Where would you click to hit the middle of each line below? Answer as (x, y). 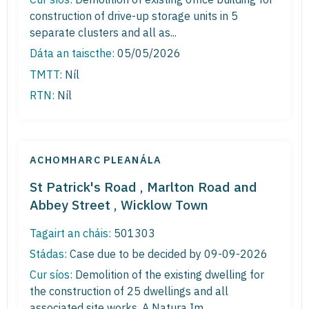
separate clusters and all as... (103, 33)
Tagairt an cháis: (70, 233)
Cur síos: (51, 275)
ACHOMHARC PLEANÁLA (96, 159)
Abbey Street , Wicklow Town (119, 204)
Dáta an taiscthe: (72, 53)
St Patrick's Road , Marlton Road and (143, 186)
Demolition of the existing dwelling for (168, 275)
